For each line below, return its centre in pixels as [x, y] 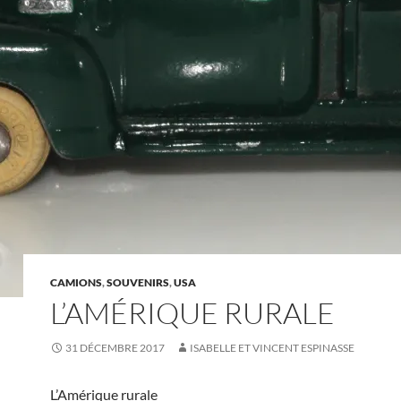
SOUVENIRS [138, 282]
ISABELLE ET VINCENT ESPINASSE [272, 348]
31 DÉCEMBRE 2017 [115, 348]
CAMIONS [76, 282]
